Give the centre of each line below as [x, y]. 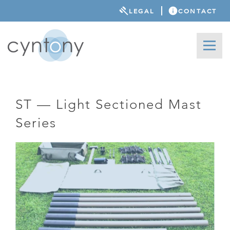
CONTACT [198, 11]
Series [36, 123]
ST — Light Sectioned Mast [109, 104]
